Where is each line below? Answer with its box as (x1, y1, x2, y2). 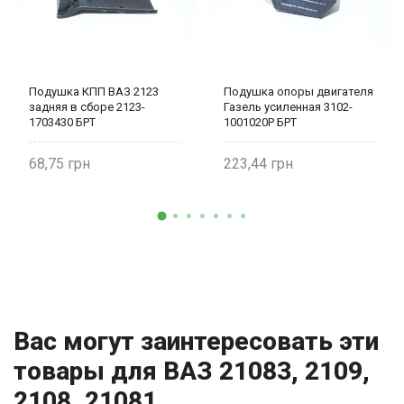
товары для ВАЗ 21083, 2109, (14, 356, 370, 387)
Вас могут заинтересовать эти (14, 326, 379, 357)
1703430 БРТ (28, 115, 96, 130)
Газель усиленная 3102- (224, 100, 353, 115)
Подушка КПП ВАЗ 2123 (28, 85, 159, 99)
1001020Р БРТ (224, 115, 297, 130)
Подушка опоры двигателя (224, 85, 373, 99)
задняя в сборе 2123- (28, 100, 145, 115)
